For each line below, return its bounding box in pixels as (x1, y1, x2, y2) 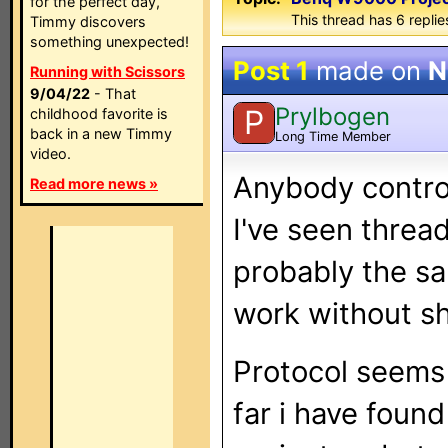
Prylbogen (275, 101, 390, 131)
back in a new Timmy (30, 125, 172, 142)
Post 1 (233, 55, 309, 86)
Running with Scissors (30, 63, 185, 80)
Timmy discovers (30, 13, 146, 30)
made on (309, 55, 428, 86)
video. (30, 145, 71, 162)
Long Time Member (275, 128, 391, 144)
